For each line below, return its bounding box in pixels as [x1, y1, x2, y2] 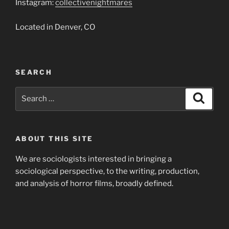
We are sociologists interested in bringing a [15, 154, 172, 164]
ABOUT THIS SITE [15, 134, 94, 143]
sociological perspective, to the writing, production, [15, 167, 199, 176]
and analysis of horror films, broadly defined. [15, 179, 173, 189]
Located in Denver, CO [15, 22, 95, 32]
